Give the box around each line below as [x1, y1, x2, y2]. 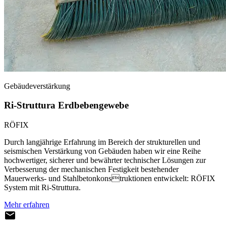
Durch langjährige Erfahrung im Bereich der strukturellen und [4, 137, 200, 146]
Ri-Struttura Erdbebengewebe [4, 100, 129, 111]
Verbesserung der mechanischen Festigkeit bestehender [4, 164, 179, 174]
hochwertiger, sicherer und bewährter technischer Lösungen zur [4, 155, 206, 164]
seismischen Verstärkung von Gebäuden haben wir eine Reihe [4, 146, 201, 155]
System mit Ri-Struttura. [4, 183, 81, 192]
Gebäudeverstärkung [4, 81, 70, 90]
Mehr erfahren [4, 200, 49, 209]
